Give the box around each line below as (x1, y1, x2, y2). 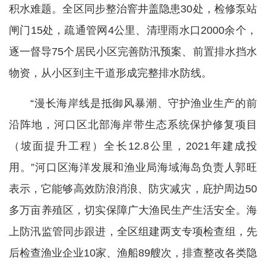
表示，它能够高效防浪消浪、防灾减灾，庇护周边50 (9, 183, 257, 195)
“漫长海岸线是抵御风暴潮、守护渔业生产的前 (30, 97, 257, 109)
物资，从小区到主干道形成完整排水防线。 (9, 67, 212, 79)
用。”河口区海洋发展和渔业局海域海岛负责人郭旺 (9, 161, 257, 173)
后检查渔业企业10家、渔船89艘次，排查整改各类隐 (9, 247, 257, 259)
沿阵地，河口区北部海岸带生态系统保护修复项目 (9, 119, 257, 131)
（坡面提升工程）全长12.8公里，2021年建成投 (9, 140, 257, 152)
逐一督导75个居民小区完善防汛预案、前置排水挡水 (9, 46, 257, 58)
